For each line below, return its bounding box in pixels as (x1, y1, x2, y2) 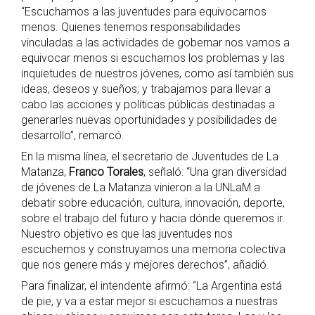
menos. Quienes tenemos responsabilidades (21, 20, 240, 34)
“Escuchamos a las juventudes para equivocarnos (21, 4, 266, 18)
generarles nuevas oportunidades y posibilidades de (21, 112, 277, 127)
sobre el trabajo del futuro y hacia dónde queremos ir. (21, 211, 285, 225)
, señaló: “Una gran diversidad (143, 165, 287, 179)
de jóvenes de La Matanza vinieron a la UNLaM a (21, 180, 260, 194)
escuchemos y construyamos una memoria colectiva (21, 242, 285, 256)
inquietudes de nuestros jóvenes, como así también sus (21, 66, 294, 80)
